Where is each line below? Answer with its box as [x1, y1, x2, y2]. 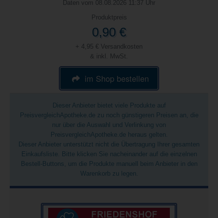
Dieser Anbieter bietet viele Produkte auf [52, 102, 166, 109]
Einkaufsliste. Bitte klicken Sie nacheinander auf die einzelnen [21, 150, 197, 158]
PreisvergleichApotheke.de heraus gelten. [50, 131, 168, 138]
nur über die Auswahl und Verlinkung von [52, 121, 166, 128]
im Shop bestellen [85, 72, 149, 84]
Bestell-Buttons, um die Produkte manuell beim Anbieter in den [20, 160, 198, 167]
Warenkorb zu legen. [80, 170, 138, 177]
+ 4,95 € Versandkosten [75, 43, 143, 50]
